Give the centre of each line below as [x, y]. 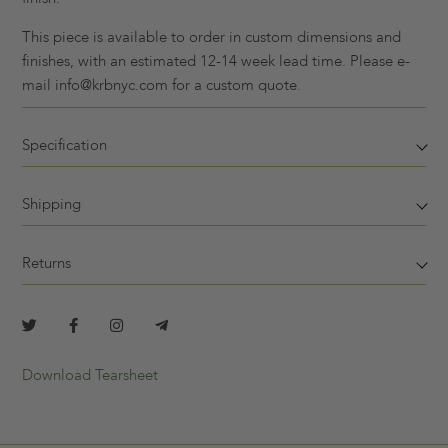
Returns [46, 263]
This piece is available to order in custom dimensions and [211, 37]
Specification [64, 145]
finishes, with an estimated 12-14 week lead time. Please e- [216, 61]
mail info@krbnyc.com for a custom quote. [161, 85]
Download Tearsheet [90, 375]
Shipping [51, 204]
